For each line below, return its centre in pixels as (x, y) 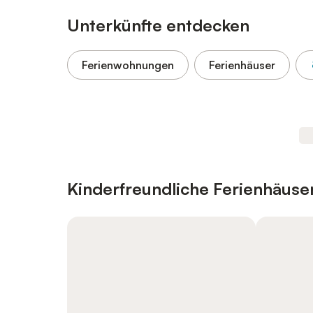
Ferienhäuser (242, 65)
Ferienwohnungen (128, 65)
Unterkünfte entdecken (158, 25)
